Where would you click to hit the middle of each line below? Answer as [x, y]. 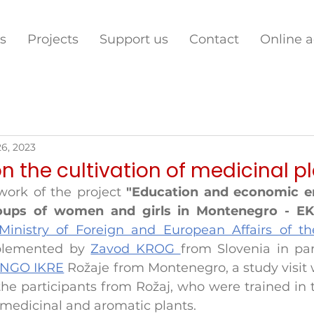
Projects [53, 39]
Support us [134, 39]
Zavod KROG [136, 249]
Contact [214, 39]
